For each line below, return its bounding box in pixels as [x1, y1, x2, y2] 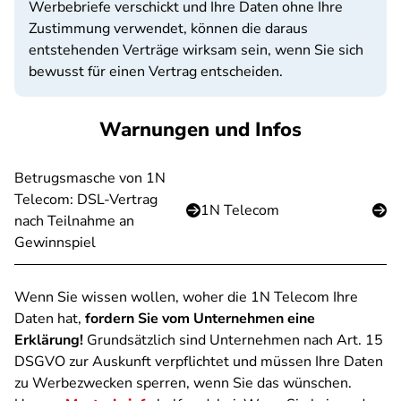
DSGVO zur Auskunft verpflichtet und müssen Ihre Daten [14, 352, 383, 371]
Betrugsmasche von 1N [14, 168, 166, 188]
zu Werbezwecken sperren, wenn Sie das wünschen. [14, 373, 352, 393]
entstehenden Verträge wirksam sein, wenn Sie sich [29, 40, 363, 60]
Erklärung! [14, 330, 83, 350]
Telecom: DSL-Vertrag [14, 190, 158, 209]
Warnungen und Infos [99, 116, 302, 143]
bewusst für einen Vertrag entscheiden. [29, 62, 283, 81]
